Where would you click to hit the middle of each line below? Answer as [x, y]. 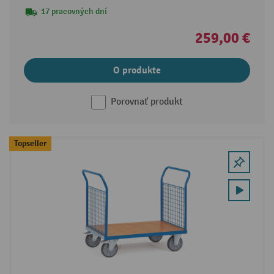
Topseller [30, 143]
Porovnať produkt [147, 102]
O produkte [137, 71]
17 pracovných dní [74, 12]
